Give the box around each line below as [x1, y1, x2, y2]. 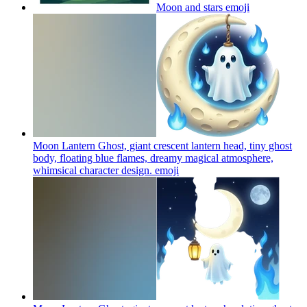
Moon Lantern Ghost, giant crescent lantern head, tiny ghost [33, 139, 292, 151]
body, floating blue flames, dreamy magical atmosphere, [33, 151, 273, 164]
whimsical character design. [33, 164, 152, 176]
